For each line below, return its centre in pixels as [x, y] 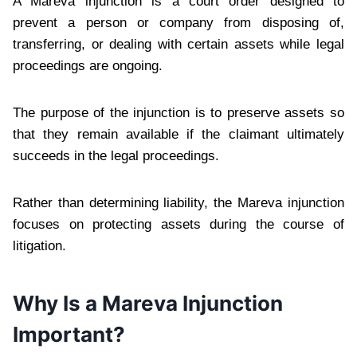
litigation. [39, 245]
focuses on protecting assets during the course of [178, 224]
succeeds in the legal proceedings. [116, 155]
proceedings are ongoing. [88, 65]
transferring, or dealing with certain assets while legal [178, 44]
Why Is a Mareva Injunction [148, 303]
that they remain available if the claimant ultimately [178, 134]
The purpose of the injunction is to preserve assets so [178, 112]
